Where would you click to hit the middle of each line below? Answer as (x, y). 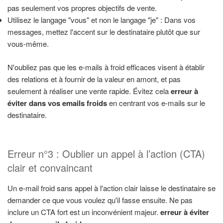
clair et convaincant (50, 168)
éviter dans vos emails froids (57, 103)
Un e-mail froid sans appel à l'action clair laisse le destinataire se (111, 188)
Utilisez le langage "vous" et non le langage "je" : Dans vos (102, 20)
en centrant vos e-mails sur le (156, 103)
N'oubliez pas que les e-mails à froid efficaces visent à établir (106, 67)
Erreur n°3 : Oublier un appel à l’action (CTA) (106, 154)
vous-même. (28, 44)
